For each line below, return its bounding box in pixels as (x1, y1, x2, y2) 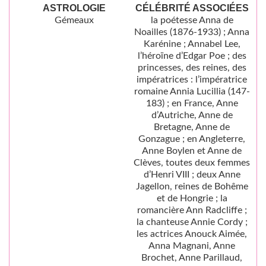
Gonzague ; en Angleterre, (138, 134, 245, 144)
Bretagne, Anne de (154, 122, 230, 132)
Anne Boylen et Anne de (142, 146, 242, 156)
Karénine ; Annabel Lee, (143, 39, 240, 49)
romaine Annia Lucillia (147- (134, 87, 250, 96)
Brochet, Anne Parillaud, (141, 253, 242, 262)
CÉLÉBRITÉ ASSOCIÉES (135, 3, 249, 13)
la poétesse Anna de (150, 15, 233, 25)
